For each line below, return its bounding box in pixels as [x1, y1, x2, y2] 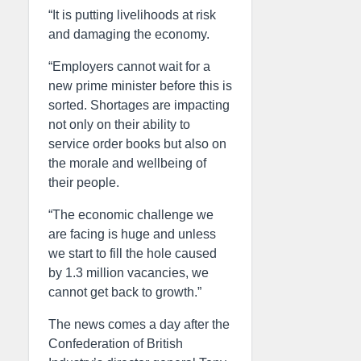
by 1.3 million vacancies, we [48, 266, 209, 280]
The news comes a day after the [48, 317, 230, 331]
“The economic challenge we [48, 208, 214, 222]
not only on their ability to [48, 118, 190, 131]
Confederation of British [48, 337, 183, 351]
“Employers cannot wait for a [48, 60, 210, 73]
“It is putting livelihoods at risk [48, 8, 216, 22]
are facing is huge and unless [48, 227, 216, 241]
